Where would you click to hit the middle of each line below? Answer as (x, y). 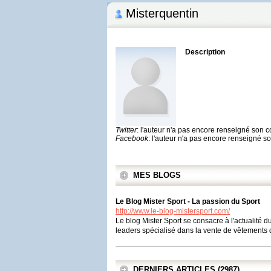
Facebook (132, 139)
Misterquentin (162, 13)
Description (205, 52)
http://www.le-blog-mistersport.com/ (173, 211)
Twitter (126, 130)
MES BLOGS (157, 175)
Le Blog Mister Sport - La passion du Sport (188, 201)
